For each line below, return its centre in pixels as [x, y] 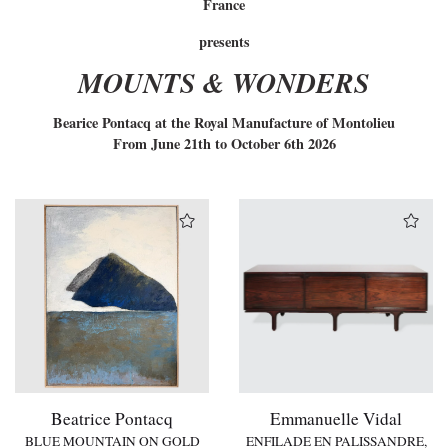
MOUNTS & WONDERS [224, 82]
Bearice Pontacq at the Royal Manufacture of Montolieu [224, 123]
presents [224, 41]
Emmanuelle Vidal [336, 418]
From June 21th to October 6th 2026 [224, 144]
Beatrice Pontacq [112, 418]
